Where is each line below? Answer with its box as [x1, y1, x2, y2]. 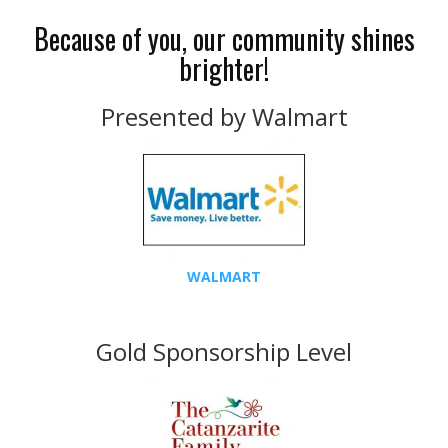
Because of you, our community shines [33, 18, 415, 59]
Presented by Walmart [100, 100, 348, 133]
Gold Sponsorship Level [96, 334, 352, 368]
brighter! [179, 48, 269, 89]
